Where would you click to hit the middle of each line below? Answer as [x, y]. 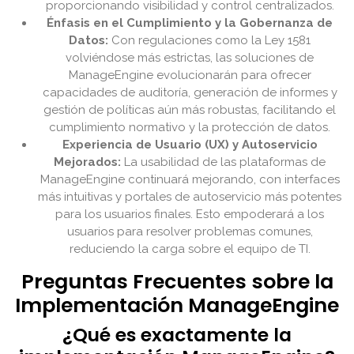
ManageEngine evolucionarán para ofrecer [190, 75]
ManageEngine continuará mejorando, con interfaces [190, 180]
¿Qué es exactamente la [177, 335]
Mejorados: [87, 162]
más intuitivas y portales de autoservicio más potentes [190, 197]
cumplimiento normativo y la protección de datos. [190, 128]
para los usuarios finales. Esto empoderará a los [190, 215]
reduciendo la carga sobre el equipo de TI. [190, 249]
